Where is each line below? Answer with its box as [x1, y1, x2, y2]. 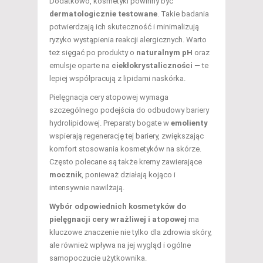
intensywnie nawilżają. [49, 183, 124, 192]
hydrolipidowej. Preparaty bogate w [49, 118, 171, 127]
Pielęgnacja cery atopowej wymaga [49, 92, 168, 102]
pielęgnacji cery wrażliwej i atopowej [49, 214, 187, 224]
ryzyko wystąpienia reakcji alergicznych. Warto [49, 35, 207, 44]
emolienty [171, 118, 208, 127]
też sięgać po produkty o [49, 48, 136, 57]
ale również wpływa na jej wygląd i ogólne [49, 240, 191, 249]
